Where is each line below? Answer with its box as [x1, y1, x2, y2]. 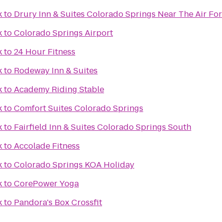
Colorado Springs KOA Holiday [14, 159, 134, 170]
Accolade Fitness [14, 140, 80, 152]
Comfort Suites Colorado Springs [14, 103, 143, 114]
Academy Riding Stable [14, 84, 104, 95]
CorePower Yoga [14, 178, 79, 189]
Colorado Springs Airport [14, 27, 113, 39]
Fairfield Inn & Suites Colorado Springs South [14, 121, 191, 133]
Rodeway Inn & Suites [14, 65, 98, 76]
